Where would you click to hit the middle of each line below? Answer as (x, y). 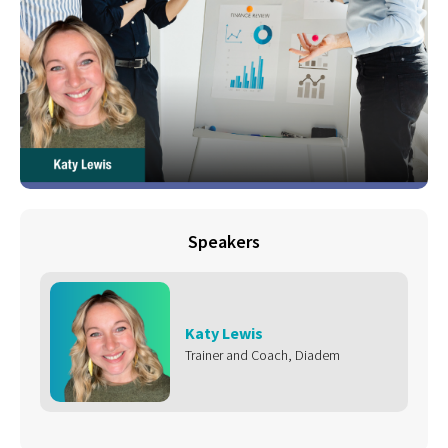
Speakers (224, 241)
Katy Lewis (224, 332)
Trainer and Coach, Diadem (262, 354)
